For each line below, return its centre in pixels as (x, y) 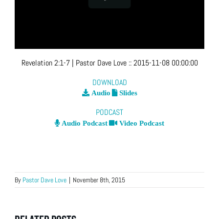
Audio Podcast (84, 123)
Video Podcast (141, 123)
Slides (127, 93)
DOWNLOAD (109, 82)
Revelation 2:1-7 (45, 63)
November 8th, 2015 (99, 180)
